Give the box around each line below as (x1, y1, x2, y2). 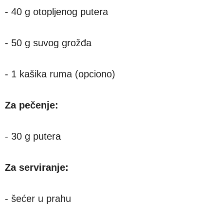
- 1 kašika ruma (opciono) (5, 68, 115, 79)
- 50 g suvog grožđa (5, 37, 91, 48)
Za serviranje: (5, 162, 69, 173)
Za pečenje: (5, 99, 58, 110)
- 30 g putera (5, 130, 61, 142)
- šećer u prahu (5, 193, 71, 204)
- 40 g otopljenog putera (5, 6, 108, 17)
